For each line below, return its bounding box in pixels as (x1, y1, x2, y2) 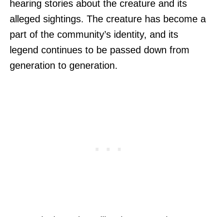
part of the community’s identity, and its (10, 29, 178, 40)
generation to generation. (10, 60, 118, 71)
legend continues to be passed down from (10, 44, 189, 55)
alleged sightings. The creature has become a (10, 13, 206, 24)
